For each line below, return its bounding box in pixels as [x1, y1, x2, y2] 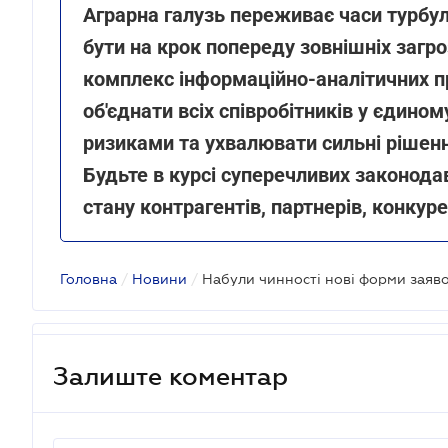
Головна [60, 271, 117, 287]
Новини [132, 271, 187, 287]
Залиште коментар [53, 361, 288, 390]
